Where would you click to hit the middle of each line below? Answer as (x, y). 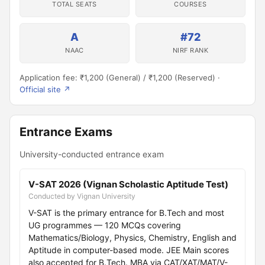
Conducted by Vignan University (82, 196)
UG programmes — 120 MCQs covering (105, 225)
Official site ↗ (45, 89)
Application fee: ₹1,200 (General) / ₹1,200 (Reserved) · (120, 77)
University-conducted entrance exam (92, 154)
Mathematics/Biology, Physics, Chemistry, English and (132, 237)
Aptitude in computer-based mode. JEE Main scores (129, 250)
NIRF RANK (190, 50)
